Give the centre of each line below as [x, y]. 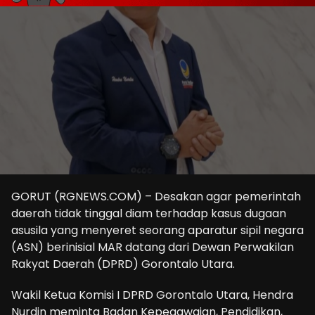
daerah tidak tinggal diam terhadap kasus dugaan [149, 214]
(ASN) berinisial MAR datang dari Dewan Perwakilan [153, 247]
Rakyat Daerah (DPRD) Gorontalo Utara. [123, 264]
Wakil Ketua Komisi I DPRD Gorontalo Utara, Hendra [152, 295]
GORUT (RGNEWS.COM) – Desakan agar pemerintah [156, 197]
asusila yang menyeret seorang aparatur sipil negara [157, 231]
